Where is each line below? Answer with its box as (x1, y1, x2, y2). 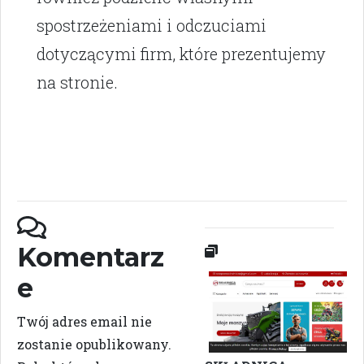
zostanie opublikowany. (17, 336, 171, 353)
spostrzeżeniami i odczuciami (37, 15, 266, 37)
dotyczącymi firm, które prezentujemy (37, 43, 326, 65)
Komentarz (17, 241, 164, 274)
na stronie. (37, 71, 118, 93)
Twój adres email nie (17, 313, 152, 331)
